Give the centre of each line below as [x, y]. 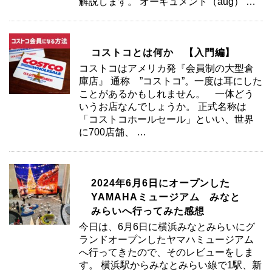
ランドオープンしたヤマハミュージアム [166, 239]
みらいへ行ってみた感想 [148, 211]
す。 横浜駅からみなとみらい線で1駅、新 [170, 265]
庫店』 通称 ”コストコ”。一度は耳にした [171, 81]
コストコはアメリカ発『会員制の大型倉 [166, 68]
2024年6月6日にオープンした [161, 183]
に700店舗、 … [113, 132]
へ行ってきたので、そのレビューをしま [166, 252]
